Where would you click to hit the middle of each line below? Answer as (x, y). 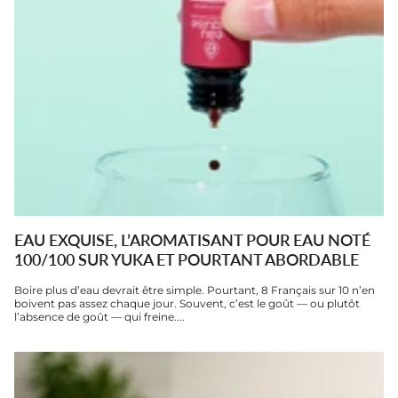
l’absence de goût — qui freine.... (99, 316)
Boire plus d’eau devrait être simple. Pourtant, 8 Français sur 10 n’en (195, 290)
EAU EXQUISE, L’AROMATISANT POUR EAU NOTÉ (192, 239)
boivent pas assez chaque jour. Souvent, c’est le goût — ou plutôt (187, 303)
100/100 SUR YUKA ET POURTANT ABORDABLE (187, 259)
